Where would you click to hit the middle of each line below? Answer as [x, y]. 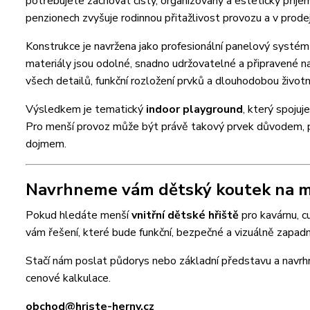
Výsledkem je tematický [86, 109]
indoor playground [194, 109]
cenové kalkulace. [68, 278]
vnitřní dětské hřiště [185, 215]
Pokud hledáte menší [79, 215]
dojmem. [46, 144]
